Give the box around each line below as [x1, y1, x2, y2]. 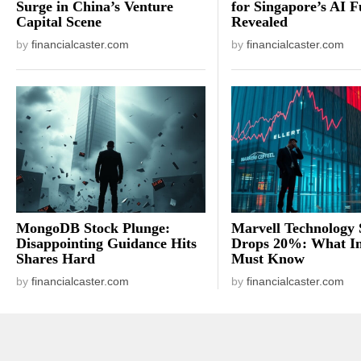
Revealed [231, 14, 288, 31]
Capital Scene [16, 14, 102, 31]
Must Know [231, 251, 305, 268]
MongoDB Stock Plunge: [16, 220, 170, 237]
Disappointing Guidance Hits [16, 235, 197, 252]
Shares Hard [16, 251, 95, 268]
